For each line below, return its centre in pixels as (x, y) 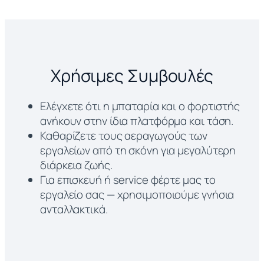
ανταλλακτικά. (74, 209)
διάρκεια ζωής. (76, 165)
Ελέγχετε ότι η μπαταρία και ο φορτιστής (140, 106)
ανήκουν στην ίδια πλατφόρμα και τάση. (137, 121)
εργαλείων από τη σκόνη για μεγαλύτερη (138, 151)
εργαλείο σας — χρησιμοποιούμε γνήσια (137, 195)
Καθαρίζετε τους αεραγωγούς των (124, 136)
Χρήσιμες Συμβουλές (132, 75)
